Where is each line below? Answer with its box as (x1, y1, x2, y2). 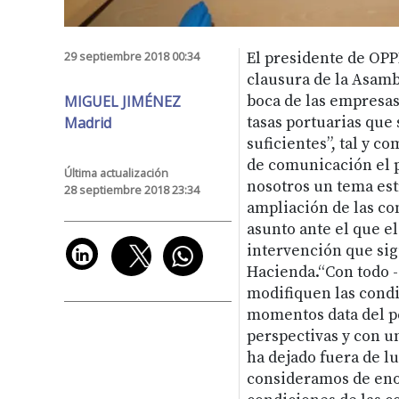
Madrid (64, 112, 111, 133)
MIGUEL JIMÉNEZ (64, 91, 181, 111)
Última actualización (64, 164, 168, 181)
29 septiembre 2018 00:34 (64, 47, 199, 64)
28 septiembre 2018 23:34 (64, 181, 199, 198)
